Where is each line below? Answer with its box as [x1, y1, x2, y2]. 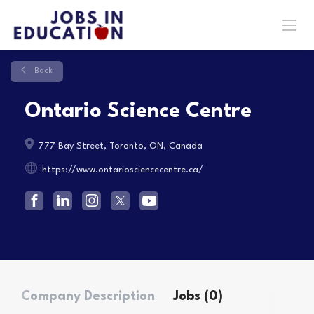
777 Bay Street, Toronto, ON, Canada [36, 142, 203, 151]
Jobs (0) [173, 290, 223, 303]
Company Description [21, 290, 155, 303]
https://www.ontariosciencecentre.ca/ [42, 165, 203, 175]
